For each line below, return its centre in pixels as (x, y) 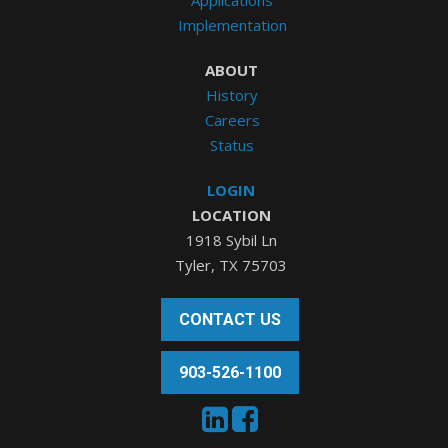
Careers (232, 119)
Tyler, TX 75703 (231, 264)
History (232, 94)
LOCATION (231, 214)
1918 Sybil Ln (231, 239)
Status (232, 144)
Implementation (232, 24)
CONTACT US (230, 319)
